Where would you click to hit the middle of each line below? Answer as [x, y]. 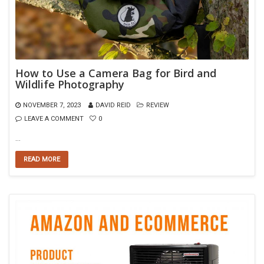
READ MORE [42, 159]
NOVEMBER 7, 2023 [52, 105]
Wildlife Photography [70, 84]
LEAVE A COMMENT [54, 118]
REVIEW [158, 105]
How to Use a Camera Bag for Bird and [116, 73]
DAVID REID [113, 105]
